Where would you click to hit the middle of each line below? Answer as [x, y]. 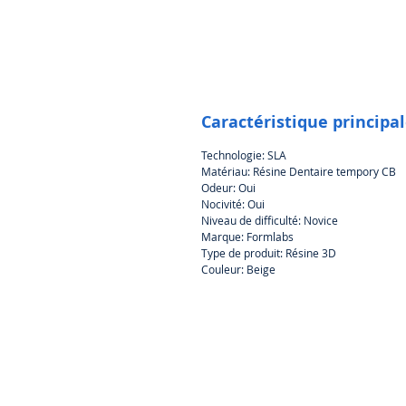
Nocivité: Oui [233, 203]
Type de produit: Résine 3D [269, 252]
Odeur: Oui [228, 187]
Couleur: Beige [238, 269]
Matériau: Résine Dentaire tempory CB [299, 171]
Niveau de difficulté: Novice [270, 220]
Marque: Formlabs [247, 236]
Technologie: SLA [244, 155]
